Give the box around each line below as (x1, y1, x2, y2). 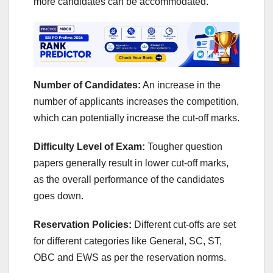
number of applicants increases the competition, (34, 96, 239, 107)
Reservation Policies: (34, 219, 134, 230)
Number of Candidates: (34, 80, 141, 91)
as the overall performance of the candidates (34, 174, 224, 185)
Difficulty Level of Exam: (34, 141, 145, 152)
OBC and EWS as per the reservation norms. (34, 252, 226, 263)
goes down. (34, 191, 83, 202)
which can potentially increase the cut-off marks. (34, 113, 239, 124)
